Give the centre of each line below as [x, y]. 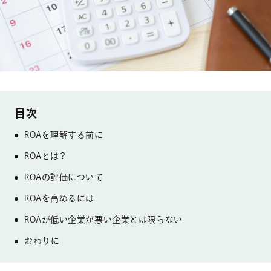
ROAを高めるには [60, 198]
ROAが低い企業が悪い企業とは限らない [103, 219]
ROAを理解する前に [64, 135]
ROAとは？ [45, 156]
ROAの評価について [64, 177]
